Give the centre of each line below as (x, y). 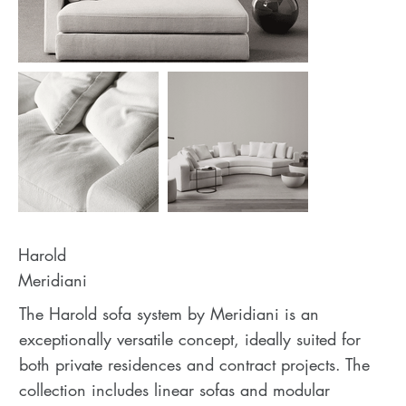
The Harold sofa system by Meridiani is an (169, 314)
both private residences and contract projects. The (194, 364)
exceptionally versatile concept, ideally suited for (189, 339)
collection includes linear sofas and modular (174, 390)
